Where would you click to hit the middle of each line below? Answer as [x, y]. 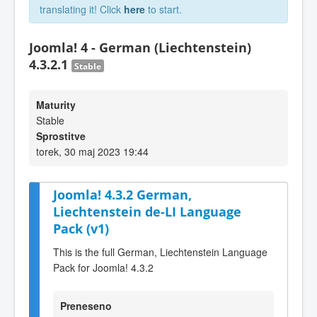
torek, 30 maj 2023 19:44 [92, 151]
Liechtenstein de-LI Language [147, 212]
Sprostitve [61, 136]
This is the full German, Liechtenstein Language [160, 252]
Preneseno [86, 305]
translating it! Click [82, 9]
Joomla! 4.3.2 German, [122, 195]
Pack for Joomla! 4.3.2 [103, 267]
